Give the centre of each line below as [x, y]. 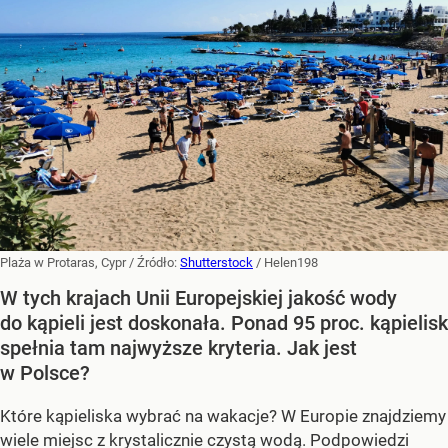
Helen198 [291, 262]
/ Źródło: [154, 262]
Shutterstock [216, 262]
